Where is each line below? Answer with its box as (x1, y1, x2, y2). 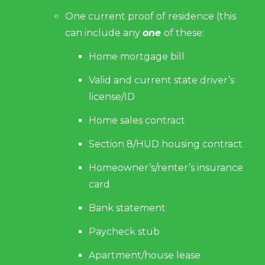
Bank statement (89, 202, 166, 214)
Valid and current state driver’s (89, 75, 234, 86)
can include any (65, 27, 143, 38)
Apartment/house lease (89, 250, 201, 261)
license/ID (89, 91, 135, 102)
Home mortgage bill (89, 51, 185, 62)
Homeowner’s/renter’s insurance (89, 162, 243, 173)
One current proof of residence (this (65, 11, 236, 22)
